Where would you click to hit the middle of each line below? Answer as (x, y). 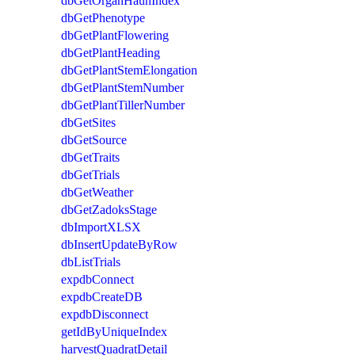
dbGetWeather (97, 192)
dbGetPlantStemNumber (122, 87)
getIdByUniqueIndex (114, 331)
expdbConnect (97, 279)
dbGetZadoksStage (109, 209)
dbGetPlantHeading (111, 52)
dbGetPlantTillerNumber (123, 105)
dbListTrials (91, 261)
